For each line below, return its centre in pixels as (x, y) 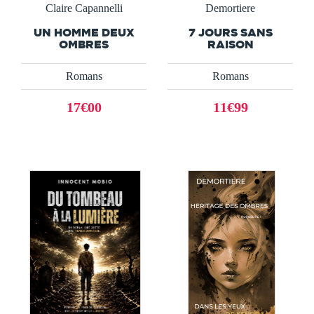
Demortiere (230, 8)
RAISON (230, 44)
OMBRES (84, 44)
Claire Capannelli (84, 8)
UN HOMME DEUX (84, 32)
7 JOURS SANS (230, 32)
